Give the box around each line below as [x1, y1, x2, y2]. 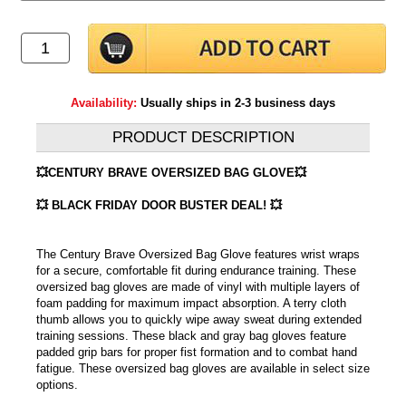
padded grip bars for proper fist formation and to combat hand [36, 344, 357, 359]
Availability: [71, 95, 140, 110]
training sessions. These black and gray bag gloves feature [36, 328, 346, 343]
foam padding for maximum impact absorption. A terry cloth [36, 295, 346, 310]
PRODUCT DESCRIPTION [111, 128, 295, 146]
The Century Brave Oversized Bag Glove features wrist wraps [36, 246, 360, 261]
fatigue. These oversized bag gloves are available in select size [36, 361, 370, 375]
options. [36, 377, 78, 391]
